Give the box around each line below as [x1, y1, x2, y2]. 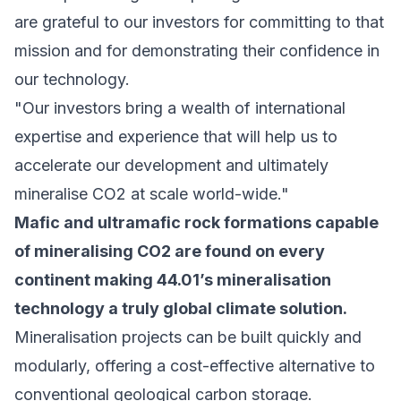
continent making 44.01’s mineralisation [14, 270, 331, 290]
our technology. [14, 70, 130, 90]
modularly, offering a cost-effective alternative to [14, 356, 375, 376]
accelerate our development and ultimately [14, 156, 328, 175]
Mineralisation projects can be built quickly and [14, 328, 362, 347]
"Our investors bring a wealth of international [14, 98, 346, 118]
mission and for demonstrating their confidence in [14, 41, 380, 61]
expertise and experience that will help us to [14, 127, 337, 147]
